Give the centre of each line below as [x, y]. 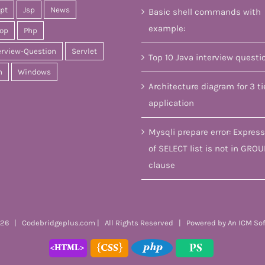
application [171, 103]
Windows [34, 72]
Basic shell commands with [205, 12]
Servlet [84, 51]
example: [167, 28]
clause [162, 165]
